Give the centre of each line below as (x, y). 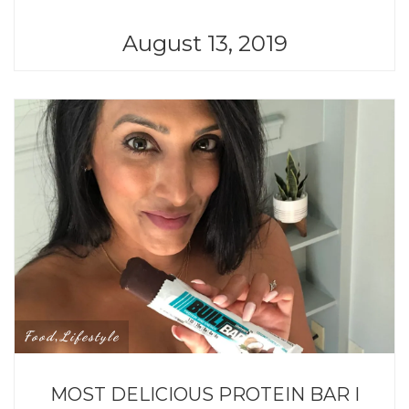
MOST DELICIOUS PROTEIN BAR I (204, 394)
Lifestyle (90, 336)
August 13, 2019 (204, 44)
